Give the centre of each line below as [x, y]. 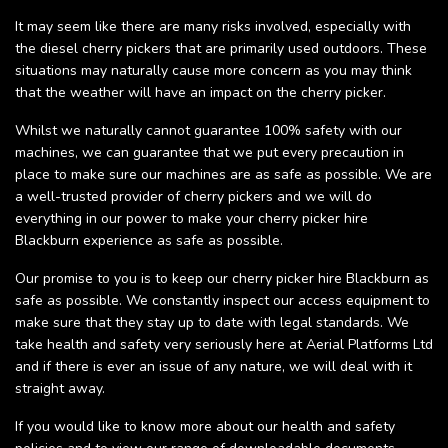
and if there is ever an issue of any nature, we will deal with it [213, 367]
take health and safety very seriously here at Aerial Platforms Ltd [224, 345]
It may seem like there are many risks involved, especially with [213, 27]
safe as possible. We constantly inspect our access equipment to [222, 301]
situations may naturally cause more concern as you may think [213, 71]
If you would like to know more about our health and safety [205, 427]
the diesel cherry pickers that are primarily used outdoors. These [221, 49]
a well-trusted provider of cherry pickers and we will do [193, 197]
